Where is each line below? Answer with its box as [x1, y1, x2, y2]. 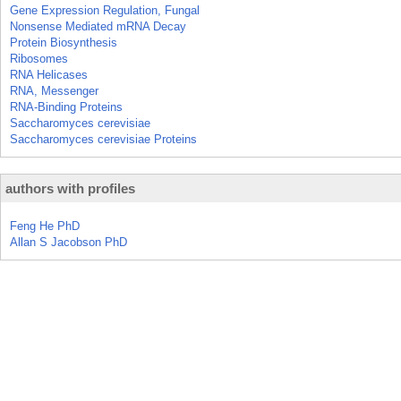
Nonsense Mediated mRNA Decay [10, 20, 186, 33]
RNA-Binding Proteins [10, 100, 123, 114]
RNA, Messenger [10, 84, 98, 98]
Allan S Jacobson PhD [10, 235, 127, 249]
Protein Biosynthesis [10, 36, 117, 49]
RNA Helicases [10, 68, 88, 81]
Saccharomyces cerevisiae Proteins [10, 132, 197, 146]
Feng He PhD [10, 219, 80, 233]
